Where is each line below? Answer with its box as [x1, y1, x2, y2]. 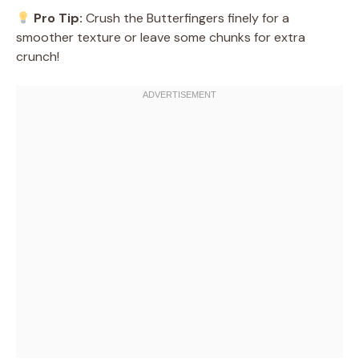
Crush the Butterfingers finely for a [83, 9, 290, 26]
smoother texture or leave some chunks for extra [16, 28, 305, 46]
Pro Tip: [34, 9, 83, 26]
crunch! [16, 47, 59, 65]
